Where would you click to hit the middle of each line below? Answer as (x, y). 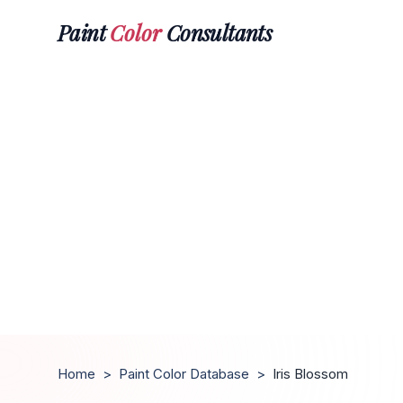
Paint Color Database (184, 374)
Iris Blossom (310, 374)
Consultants (217, 32)
